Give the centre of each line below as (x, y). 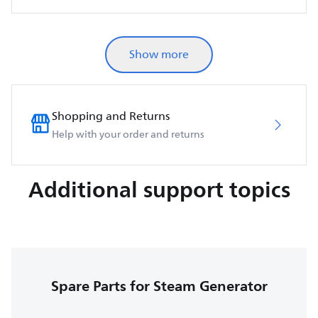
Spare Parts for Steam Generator (159, 286)
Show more (159, 54)
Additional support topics (159, 189)
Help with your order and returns (128, 134)
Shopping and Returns (111, 116)
